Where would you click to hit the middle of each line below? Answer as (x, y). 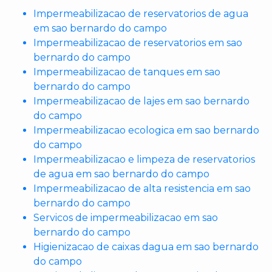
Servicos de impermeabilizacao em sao (126, 218)
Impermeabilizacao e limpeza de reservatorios (144, 159)
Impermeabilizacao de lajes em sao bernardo (141, 101)
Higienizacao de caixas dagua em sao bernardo (146, 247)
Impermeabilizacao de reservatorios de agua (141, 14)
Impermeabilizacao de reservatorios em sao (138, 43)
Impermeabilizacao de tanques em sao (127, 72)
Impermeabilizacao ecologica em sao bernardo (146, 130)
